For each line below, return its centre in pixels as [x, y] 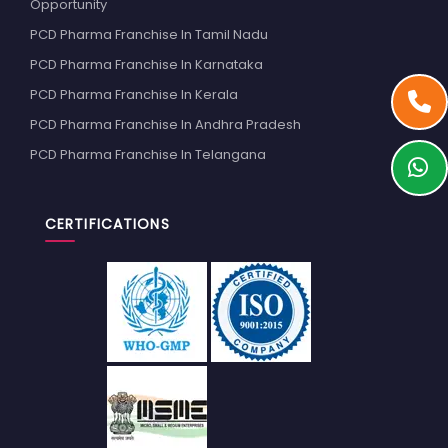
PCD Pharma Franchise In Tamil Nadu [149, 35]
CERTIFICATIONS [107, 224]
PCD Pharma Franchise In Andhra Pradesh [165, 125]
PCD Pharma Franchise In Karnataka [146, 65]
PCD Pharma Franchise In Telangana [148, 155]
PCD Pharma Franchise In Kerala [134, 95]
